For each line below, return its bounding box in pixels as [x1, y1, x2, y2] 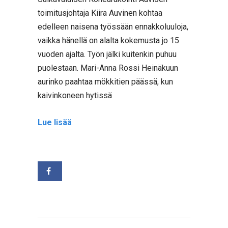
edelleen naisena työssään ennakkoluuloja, [38, 22, 188, 32]
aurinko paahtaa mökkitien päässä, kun [38, 77, 173, 87]
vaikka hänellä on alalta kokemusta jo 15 [38, 36, 179, 45]
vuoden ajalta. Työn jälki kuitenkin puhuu [38, 49, 177, 59]
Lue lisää [38, 117, 72, 127]
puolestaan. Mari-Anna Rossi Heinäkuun [38, 63, 178, 73]
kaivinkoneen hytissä [38, 91, 112, 100]
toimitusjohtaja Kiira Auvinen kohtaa [38, 8, 162, 18]
